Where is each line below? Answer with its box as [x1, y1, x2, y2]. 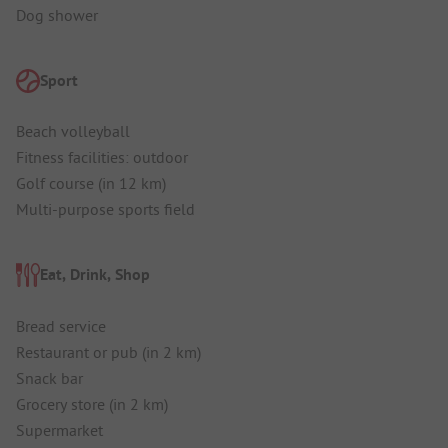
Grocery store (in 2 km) [16, 393, 168, 414]
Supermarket [16, 419, 103, 440]
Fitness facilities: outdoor [16, 147, 188, 168]
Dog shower [16, 4, 98, 25]
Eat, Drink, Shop [40, 264, 150, 286]
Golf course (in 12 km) [16, 173, 166, 194]
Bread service [16, 315, 106, 336]
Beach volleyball [16, 121, 130, 142]
